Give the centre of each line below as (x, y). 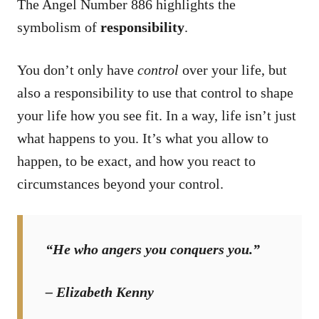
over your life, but (233, 69)
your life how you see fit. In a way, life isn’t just (157, 115)
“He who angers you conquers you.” (153, 249)
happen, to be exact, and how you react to (136, 161)
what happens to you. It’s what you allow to (143, 138)
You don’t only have (77, 69)
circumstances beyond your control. (120, 183)
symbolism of (59, 27)
